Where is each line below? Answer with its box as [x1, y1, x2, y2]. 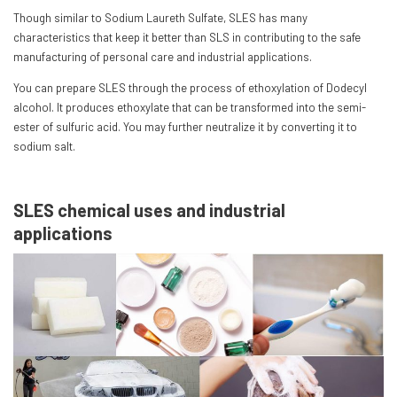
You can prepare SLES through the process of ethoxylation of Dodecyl [13, 80, 367, 95]
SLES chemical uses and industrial [13, 198, 285, 221]
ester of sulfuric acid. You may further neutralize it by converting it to [13, 119, 357, 134]
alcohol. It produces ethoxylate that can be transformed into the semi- [13, 99, 366, 114]
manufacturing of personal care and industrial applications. [13, 49, 315, 64]
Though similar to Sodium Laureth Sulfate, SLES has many [13, 10, 307, 25]
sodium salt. [13, 138, 78, 153]
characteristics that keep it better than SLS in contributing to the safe [13, 29, 361, 44]
